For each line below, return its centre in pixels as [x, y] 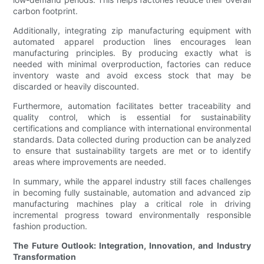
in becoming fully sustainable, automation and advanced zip [132, 193]
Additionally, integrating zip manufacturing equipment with [132, 31]
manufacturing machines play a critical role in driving [132, 204]
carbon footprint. [46, 11]
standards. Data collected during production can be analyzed [132, 140]
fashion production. [50, 226]
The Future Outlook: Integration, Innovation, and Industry [132, 246]
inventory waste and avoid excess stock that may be [132, 75]
